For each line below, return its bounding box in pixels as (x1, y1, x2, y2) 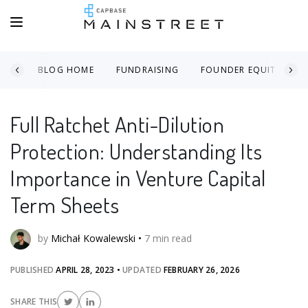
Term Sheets (10, 190, 120, 219)
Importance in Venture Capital (10, 164, 266, 192)
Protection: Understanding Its (10, 137, 263, 165)
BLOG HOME (38, 64, 94, 76)
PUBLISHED (10, 264, 56, 276)
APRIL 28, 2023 (56, 264, 115, 276)
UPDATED (120, 264, 164, 276)
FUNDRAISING (115, 64, 179, 76)
